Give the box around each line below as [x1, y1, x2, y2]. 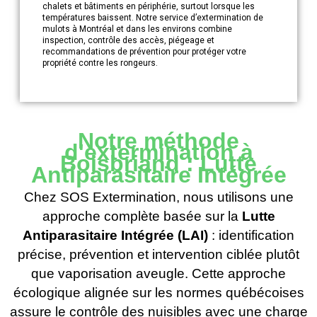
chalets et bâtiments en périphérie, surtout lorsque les [42, 1, 255, 12]
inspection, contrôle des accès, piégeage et [42, 35, 214, 46]
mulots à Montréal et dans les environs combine [42, 24, 232, 35]
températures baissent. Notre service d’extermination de [42, 13, 263, 23]
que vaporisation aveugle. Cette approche [31, 265, 286, 281]
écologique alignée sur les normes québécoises [13, 284, 304, 300]
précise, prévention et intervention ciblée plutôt [18, 246, 299, 262]
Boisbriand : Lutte [60, 150, 257, 176]
